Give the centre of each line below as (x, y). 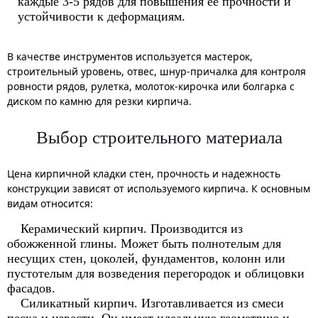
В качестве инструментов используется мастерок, (130, 56)
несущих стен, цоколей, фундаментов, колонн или (146, 258)
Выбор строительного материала (159, 137)
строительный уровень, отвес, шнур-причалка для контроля (157, 71)
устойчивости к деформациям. (102, 16)
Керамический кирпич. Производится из (132, 228)
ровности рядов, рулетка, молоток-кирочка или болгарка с (151, 86)
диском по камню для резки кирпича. (99, 101)
